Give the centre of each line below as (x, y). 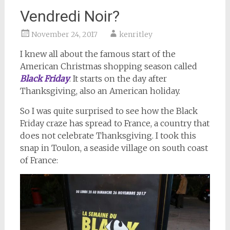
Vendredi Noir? (70, 16)
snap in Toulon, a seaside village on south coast (114, 148)
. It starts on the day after (118, 79)
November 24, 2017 (64, 34)
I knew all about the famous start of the (98, 54)
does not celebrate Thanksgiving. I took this (108, 136)
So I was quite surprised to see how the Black (109, 111)
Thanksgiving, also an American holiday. (100, 91)
